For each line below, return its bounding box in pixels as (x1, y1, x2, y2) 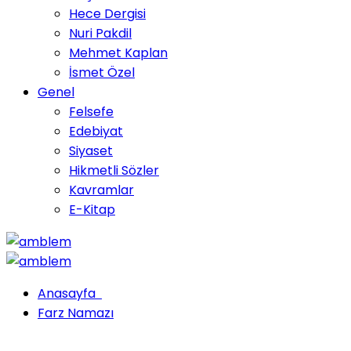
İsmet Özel (69, 63, 135, 81)
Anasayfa (38, 284, 102, 302)
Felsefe (69, 103, 114, 121)
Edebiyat (69, 122, 123, 140)
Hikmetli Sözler (69, 161, 159, 179)
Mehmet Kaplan (69, 44, 168, 62)
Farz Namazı (38, 304, 114, 322)
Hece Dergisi (69, 5, 146, 23)
